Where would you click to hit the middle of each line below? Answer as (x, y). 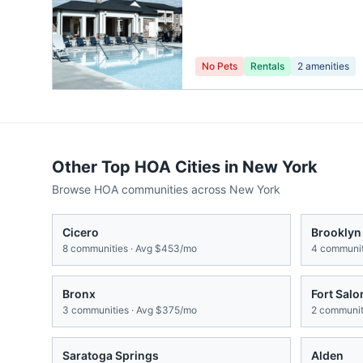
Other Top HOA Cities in (147, 167)
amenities (326, 66)
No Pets (220, 66)
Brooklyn (336, 233)
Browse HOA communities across (141, 190)
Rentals (267, 66)
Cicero (81, 233)
